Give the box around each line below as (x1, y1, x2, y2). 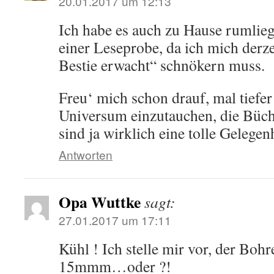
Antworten (59, 146, 113, 163)
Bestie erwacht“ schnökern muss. (59, 54, 265, 75)
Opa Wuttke (59, 190, 141, 213)
